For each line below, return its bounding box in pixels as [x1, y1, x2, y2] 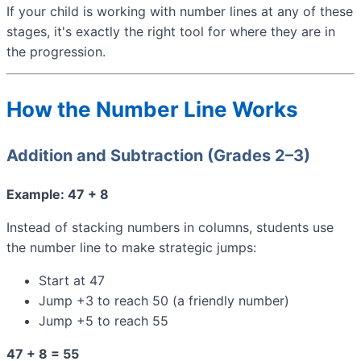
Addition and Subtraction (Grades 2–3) [6, 146, 310, 166]
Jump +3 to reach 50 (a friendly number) [39, 293, 289, 309]
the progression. [6, 44, 106, 60]
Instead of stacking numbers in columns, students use [6, 219, 334, 236]
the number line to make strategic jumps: [6, 239, 256, 256]
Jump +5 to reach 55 [39, 313, 168, 330]
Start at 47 [39, 272, 105, 289]
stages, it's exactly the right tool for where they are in [6, 23, 335, 40]
